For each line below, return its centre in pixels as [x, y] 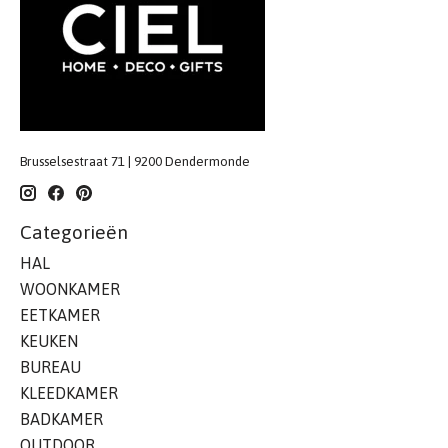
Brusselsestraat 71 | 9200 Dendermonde [135, 161]
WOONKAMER [70, 288]
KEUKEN [49, 340]
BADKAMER [61, 418]
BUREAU [50, 366]
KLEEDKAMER [69, 392]
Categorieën [74, 232]
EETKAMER [60, 314]
